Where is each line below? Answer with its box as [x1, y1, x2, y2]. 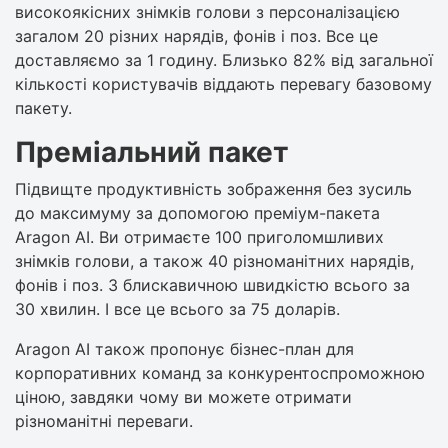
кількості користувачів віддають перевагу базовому [15, 73, 432, 94]
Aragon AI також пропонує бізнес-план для [15, 338, 354, 359]
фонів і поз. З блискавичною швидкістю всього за [15, 274, 410, 295]
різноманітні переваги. [15, 410, 193, 431]
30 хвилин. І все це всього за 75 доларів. [15, 298, 340, 319]
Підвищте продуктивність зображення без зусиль [15, 178, 412, 199]
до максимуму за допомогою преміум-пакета [15, 202, 380, 223]
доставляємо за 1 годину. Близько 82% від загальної [15, 49, 433, 70]
